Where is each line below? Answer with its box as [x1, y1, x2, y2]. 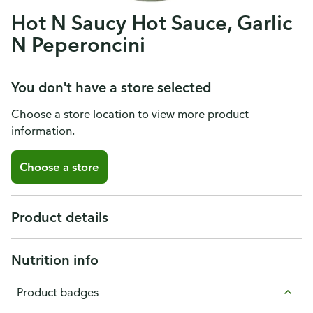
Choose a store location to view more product [11, 107, 249, 121]
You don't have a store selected [11, 78, 211, 96]
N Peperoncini [11, 31, 145, 57]
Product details [11, 208, 108, 226]
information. [11, 124, 75, 138]
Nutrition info [11, 251, 99, 268]
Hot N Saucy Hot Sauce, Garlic [11, 10, 293, 35]
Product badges [17, 285, 99, 299]
